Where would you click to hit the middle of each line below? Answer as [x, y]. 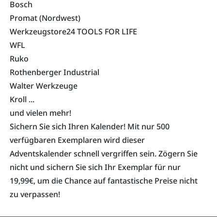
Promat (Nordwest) [45, 18]
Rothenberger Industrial [54, 72]
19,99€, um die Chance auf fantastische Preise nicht [104, 181]
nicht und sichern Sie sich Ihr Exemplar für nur [95, 167]
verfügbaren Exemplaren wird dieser [77, 140]
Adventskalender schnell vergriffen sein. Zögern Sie [104, 154]
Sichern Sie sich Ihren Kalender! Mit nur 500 [90, 127]
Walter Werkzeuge [44, 86]
